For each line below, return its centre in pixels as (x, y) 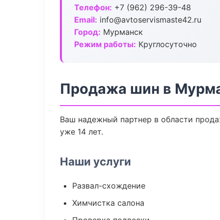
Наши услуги (96, 161)
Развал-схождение (109, 186)
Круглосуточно (166, 44)
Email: (86, 20)
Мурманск (122, 32)
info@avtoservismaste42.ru (149, 20)
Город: (87, 32)
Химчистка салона (108, 203)
